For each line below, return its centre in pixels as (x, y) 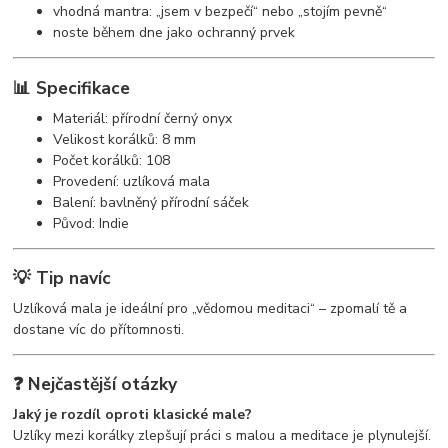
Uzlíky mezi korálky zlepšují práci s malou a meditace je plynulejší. (222, 436)
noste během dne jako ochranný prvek (174, 33)
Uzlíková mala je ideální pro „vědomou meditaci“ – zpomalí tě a (210, 308)
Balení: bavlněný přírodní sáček (151, 202)
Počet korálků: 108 (112, 160)
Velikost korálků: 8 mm (125, 139)
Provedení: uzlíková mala (132, 181)
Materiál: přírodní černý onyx (143, 118)
